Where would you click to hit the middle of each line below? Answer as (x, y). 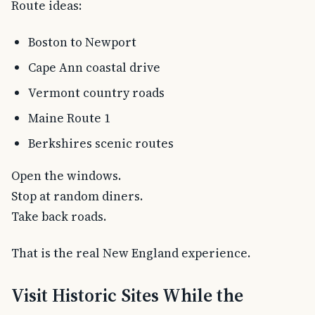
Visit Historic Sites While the (127, 296)
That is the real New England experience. (131, 253)
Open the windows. (66, 175)
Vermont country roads (96, 93)
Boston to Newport (82, 43)
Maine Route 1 (69, 118)
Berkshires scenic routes (101, 143)
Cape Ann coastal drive (94, 68)
